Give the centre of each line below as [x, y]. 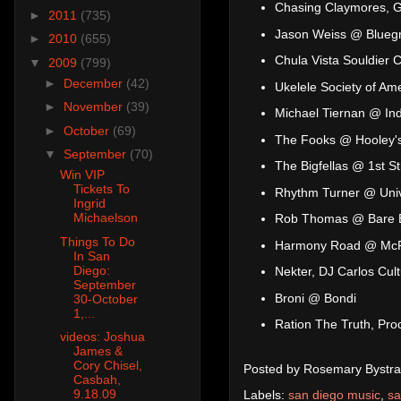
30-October [105, 299]
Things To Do [97, 241]
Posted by [273, 368]
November [94, 107]
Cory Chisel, [107, 366]
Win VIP [82, 175]
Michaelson [105, 218]
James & [98, 351]
